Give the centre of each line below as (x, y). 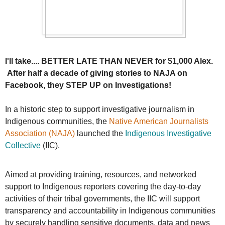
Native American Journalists (159, 122)
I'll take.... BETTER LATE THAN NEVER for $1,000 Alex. (110, 61)
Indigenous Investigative (168, 134)
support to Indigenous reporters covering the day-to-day (103, 187)
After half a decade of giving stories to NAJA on (96, 73)
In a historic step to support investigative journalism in (100, 109)
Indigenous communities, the (57, 122)
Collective (23, 146)
